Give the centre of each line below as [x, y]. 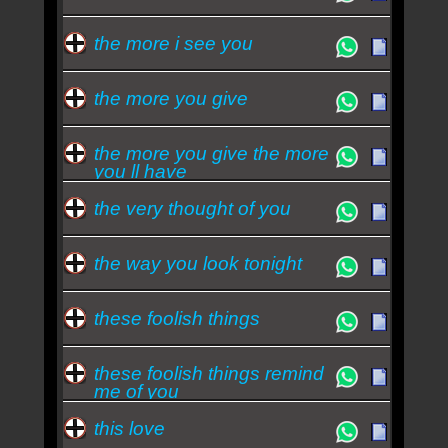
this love [129, 428]
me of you [136, 391]
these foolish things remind [208, 373]
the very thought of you [192, 208]
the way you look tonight [197, 263]
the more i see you [173, 43]
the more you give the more [211, 153]
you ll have [140, 171]
